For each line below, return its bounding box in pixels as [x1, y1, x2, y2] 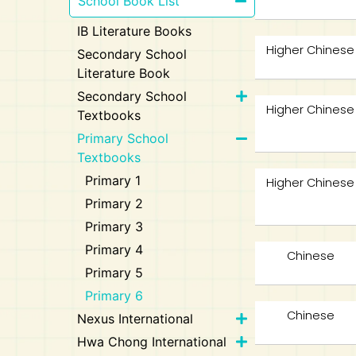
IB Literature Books [77, 23, 192, 39]
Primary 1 [85, 172, 141, 188]
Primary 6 [85, 288, 144, 304]
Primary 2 [85, 195, 144, 211]
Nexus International [77, 311, 194, 327]
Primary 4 [85, 242, 144, 257]
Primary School [77, 130, 169, 146]
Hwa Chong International [77, 334, 227, 350]
